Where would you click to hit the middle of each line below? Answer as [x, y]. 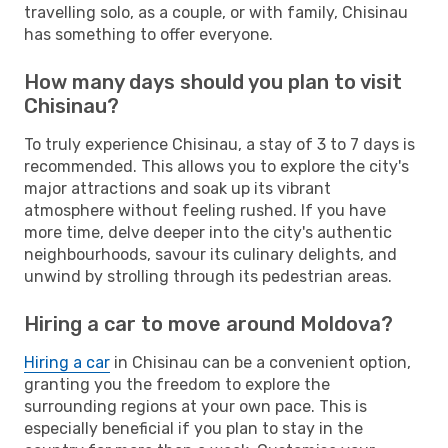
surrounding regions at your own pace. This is [195, 406]
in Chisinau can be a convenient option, [260, 362]
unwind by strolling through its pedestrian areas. [208, 276]
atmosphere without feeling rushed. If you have [205, 210]
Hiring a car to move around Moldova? [208, 323]
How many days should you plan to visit [213, 81]
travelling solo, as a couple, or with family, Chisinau [216, 12]
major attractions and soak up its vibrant [177, 188]
